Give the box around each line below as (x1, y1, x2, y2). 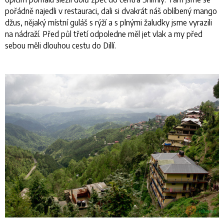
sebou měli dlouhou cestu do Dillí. (5, 40, 116, 50)
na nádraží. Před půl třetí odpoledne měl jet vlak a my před (5, 29, 202, 39)
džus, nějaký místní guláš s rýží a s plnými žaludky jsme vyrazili (5, 17, 212, 27)
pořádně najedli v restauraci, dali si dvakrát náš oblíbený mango (5, 6, 217, 16)
